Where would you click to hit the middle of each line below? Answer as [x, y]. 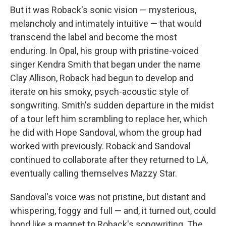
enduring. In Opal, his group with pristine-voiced [104, 51]
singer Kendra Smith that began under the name [105, 64]
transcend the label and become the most [94, 37]
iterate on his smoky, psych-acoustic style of [100, 92]
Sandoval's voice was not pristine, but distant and [108, 197]
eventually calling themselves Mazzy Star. [94, 173]
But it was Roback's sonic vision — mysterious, [103, 10]
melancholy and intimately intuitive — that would [106, 23]
